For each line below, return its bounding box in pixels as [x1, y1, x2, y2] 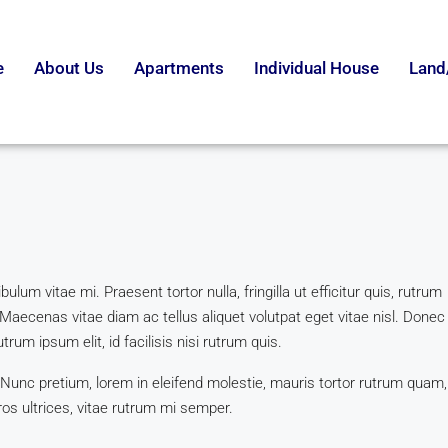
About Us [33, 58, 104, 78]
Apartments [133, 58, 224, 78]
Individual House [253, 58, 379, 78]
